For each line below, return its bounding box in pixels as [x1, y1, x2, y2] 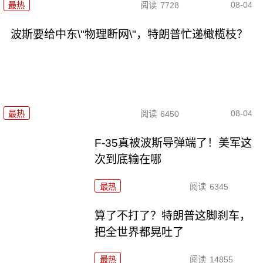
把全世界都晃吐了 [95, 226, 184, 239]
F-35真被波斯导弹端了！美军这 [95, 137, 252, 150]
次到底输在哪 [95, 153, 162, 166]
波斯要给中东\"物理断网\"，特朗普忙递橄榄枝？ [10, 28, 248, 41]
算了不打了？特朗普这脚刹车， [95, 210, 251, 222]
